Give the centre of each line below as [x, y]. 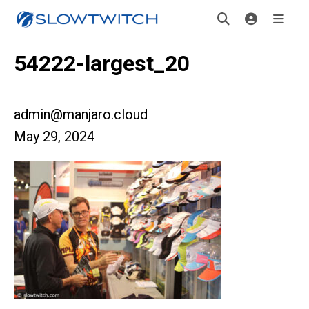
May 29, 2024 [54, 137]
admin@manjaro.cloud [81, 114]
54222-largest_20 [102, 63]
